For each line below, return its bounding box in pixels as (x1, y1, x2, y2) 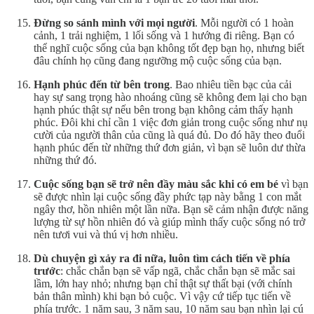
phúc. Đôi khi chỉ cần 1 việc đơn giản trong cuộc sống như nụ (34, 116, 308, 128)
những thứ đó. (34, 153, 97, 166)
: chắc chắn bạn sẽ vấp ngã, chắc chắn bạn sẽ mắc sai (60, 264, 295, 277)
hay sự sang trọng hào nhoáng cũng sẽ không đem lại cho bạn (34, 90, 307, 103)
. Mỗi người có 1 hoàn (195, 16, 294, 29)
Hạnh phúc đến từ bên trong (34, 78, 170, 90)
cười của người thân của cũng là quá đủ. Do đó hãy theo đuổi (34, 128, 305, 141)
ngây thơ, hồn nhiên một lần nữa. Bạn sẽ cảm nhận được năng (34, 203, 308, 215)
